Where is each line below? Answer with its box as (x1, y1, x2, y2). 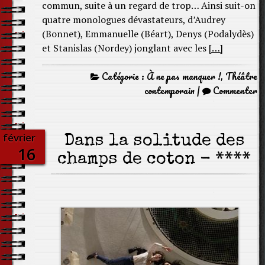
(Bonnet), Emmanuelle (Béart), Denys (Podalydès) (42, 27, 254, 40)
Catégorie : (99, 69, 147, 84)
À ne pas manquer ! (147, 69, 221, 84)
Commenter (213, 83, 257, 98)
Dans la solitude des (63, 133, 245, 150)
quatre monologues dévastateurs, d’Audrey (42, 13, 225, 26)
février (3, 131, 35, 144)
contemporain (144, 83, 195, 98)
